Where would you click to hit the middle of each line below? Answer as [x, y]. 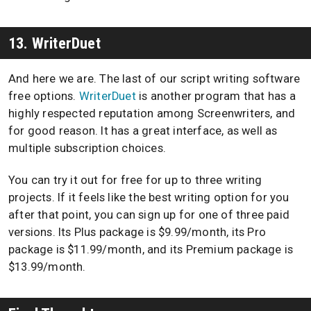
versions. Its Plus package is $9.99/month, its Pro [137, 233]
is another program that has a [216, 96]
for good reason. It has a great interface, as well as [143, 131]
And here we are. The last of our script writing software [154, 78]
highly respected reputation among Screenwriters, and [152, 113]
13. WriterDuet [54, 43]
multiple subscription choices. [87, 148]
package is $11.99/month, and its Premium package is [151, 250]
